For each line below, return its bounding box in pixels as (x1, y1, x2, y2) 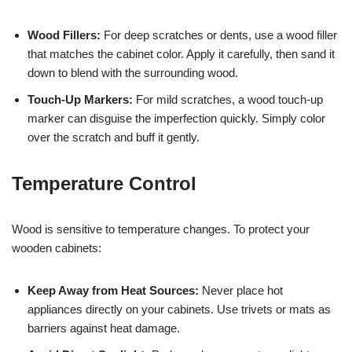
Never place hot (199, 283, 283, 297)
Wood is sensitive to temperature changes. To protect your (12, 222, 310, 236)
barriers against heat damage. (27, 321, 180, 335)
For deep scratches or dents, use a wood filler (101, 27, 337, 42)
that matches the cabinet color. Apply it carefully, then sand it (27, 46, 335, 60)
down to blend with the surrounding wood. (27, 65, 238, 79)
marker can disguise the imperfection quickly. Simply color (27, 111, 325, 125)
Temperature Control (12, 172, 196, 194)
